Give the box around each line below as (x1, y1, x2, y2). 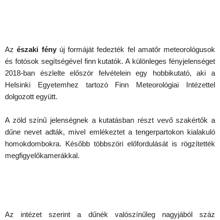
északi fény (17, 45, 56, 54)
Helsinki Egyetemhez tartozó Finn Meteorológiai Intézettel (5, 81, 215, 89)
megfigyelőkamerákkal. (5, 151, 80, 160)
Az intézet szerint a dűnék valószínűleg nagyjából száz (5, 210, 215, 219)
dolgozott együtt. (5, 92, 57, 101)
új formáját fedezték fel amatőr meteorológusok (56, 45, 215, 54)
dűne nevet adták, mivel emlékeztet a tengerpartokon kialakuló (5, 128, 215, 136)
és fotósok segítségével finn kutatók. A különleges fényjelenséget (5, 57, 215, 65)
